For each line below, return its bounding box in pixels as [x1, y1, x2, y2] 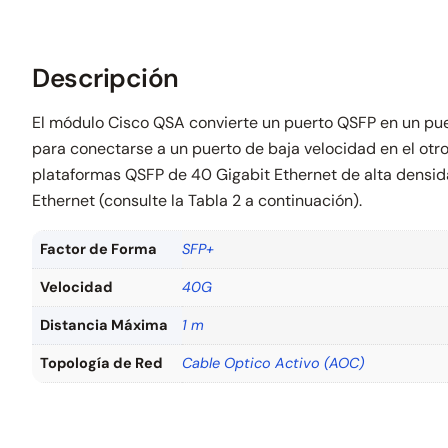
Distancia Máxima [40, 315, 168, 334]
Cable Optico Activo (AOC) [182, 353, 364, 372]
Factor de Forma [40, 239, 157, 258]
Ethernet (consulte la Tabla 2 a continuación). [32, 189, 362, 211]
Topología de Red [40, 353, 163, 372]
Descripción [32, 60, 179, 95]
